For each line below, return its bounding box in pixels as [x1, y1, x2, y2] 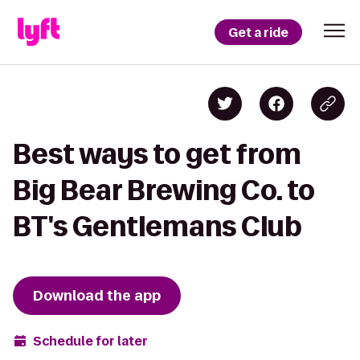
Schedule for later [33, 332, 148, 350]
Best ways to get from [13, 139, 301, 169]
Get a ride [228, 23, 288, 41]
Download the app [33, 286, 161, 305]
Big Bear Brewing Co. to [13, 175, 315, 205]
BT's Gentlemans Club [13, 211, 302, 241]
